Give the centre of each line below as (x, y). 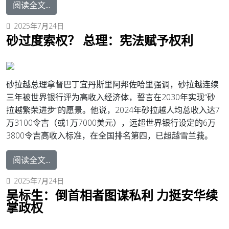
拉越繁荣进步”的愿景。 (48, 110)
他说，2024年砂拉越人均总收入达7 (155, 110)
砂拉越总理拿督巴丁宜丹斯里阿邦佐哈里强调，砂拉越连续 (112, 84)
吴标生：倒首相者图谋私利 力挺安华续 (112, 195)
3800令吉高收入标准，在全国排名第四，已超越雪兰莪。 (109, 135)
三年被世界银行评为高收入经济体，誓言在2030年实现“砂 (111, 97)
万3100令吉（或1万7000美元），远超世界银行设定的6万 (111, 122)
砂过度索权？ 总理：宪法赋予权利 (100, 40)
